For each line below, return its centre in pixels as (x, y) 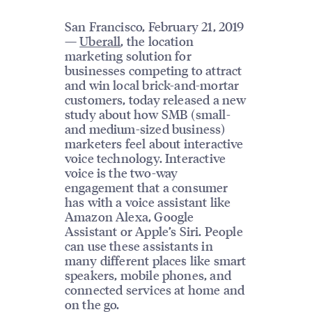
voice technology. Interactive (145, 157)
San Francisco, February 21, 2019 (154, 26)
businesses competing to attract (153, 70)
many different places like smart (155, 260)
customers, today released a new (155, 99)
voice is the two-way (121, 172)
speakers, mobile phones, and (148, 274)
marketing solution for (128, 55)
